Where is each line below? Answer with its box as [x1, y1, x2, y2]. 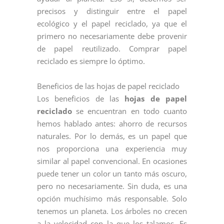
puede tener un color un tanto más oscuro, [37, 168, 187, 178]
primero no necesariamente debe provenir [37, 31, 187, 41]
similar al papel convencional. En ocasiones [37, 156, 187, 166]
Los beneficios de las [37, 93, 125, 103]
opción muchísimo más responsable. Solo [37, 193, 187, 203]
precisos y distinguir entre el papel [37, 6, 187, 16]
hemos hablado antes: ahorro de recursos [37, 118, 187, 128]
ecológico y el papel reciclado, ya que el [37, 18, 187, 28]
